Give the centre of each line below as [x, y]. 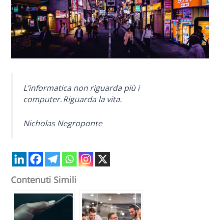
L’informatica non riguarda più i [82, 88]
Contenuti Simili [44, 180]
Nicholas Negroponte [63, 123]
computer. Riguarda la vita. [73, 99]
